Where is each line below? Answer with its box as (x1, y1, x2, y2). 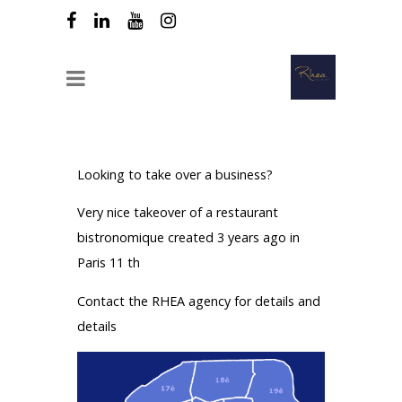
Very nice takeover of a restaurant (77, 204, 278, 222)
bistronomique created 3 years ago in (77, 229, 300, 247)
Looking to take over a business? (77, 165, 273, 183)
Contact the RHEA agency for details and (77, 292, 320, 310)
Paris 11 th (77, 254, 140, 272)
